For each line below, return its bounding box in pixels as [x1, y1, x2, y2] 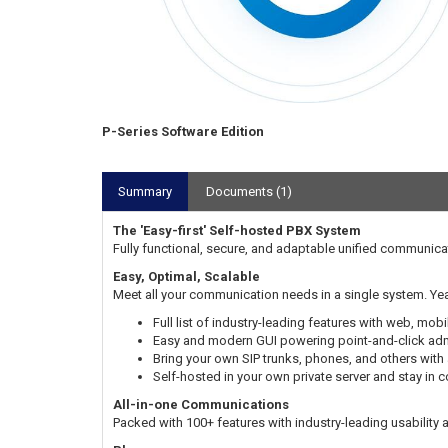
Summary [118, 183, 172, 199]
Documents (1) [206, 183, 292, 199]
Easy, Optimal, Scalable [113, 268, 260, 284]
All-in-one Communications [113, 396, 289, 412]
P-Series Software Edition [102, 123, 264, 139]
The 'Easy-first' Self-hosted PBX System [113, 222, 361, 238]
